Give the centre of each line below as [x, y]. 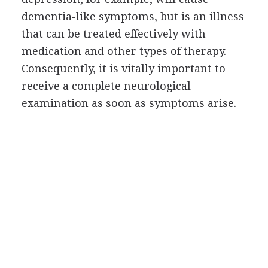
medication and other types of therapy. [124, 51]
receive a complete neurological [106, 86]
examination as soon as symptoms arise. [129, 103]
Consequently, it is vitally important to [123, 68]
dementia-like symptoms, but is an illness [133, 16]
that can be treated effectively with [113, 34]
